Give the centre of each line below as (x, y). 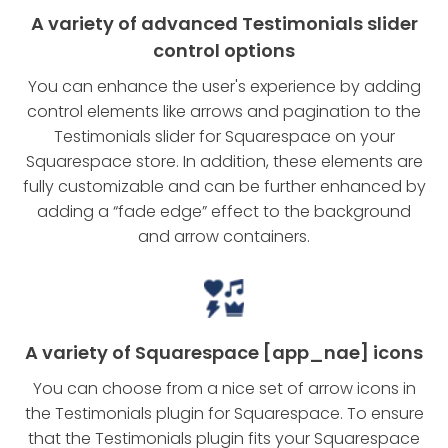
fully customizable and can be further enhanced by (224, 186)
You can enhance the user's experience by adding (224, 86)
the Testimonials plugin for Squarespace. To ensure (224, 413)
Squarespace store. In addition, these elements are (224, 161)
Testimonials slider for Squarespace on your (224, 136)
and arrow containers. (224, 236)
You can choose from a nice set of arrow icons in (224, 388)
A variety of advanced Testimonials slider (224, 23)
